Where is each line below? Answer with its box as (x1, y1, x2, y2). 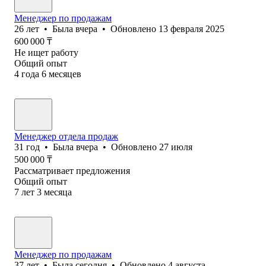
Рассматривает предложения (14, 165, 130, 176)
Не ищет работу (14, 47, 78, 58)
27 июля (159, 141, 192, 152)
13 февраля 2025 (159, 23, 224, 34)
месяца (44, 186, 72, 197)
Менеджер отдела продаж (14, 131, 118, 141)
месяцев (49, 68, 81, 79)
